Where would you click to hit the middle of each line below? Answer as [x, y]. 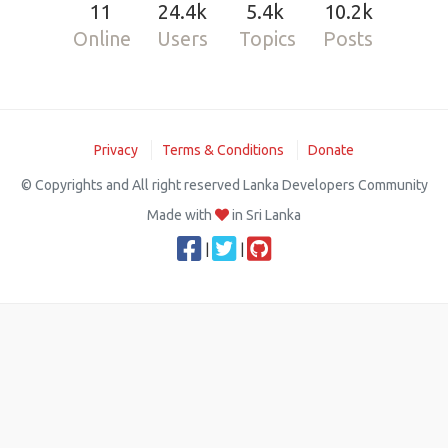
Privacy [116, 150]
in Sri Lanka [265, 215]
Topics [267, 39]
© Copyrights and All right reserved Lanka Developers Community [224, 185]
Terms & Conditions [223, 150]
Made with [181, 215]
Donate [331, 150]
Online [102, 39]
